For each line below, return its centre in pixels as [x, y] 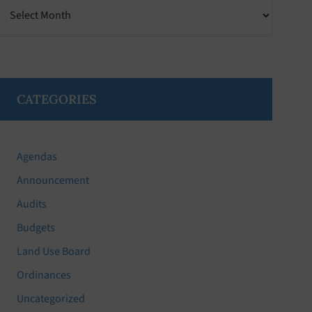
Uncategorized [51, 298]
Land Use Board [54, 251]
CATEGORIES [57, 99]
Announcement [53, 180]
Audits [32, 204]
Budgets [36, 227]
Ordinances [44, 275]
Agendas [37, 156]
